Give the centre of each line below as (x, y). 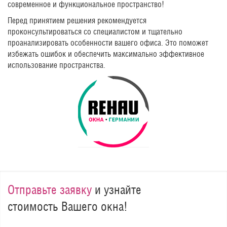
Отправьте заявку (50, 189)
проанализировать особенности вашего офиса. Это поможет (108, 43)
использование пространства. (56, 65)
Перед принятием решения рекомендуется (77, 20)
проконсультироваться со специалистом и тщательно (95, 31)
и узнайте (117, 189)
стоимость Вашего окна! (68, 206)
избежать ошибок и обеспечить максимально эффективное (106, 54)
